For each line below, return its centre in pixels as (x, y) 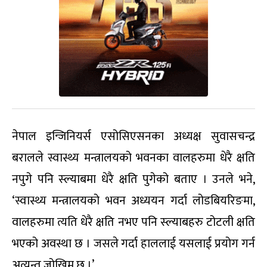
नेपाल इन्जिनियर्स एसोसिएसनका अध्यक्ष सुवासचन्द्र (133, 136)
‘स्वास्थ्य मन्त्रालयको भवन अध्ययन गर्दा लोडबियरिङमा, (133, 201)
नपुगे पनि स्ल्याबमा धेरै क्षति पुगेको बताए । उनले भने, (133, 179)
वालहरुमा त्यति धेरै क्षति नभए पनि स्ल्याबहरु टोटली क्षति (133, 222)
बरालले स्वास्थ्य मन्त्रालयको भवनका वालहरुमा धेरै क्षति (133, 158)
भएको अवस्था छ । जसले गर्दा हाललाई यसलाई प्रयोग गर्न (133, 243)
